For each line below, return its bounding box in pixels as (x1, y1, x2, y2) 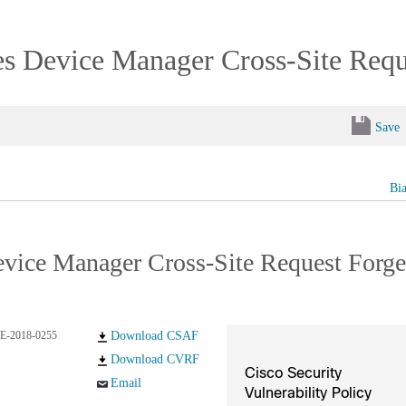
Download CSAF (110, 329, 198, 343)
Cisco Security (244, 365, 342, 381)
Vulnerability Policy (244, 385, 372, 401)
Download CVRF (110, 353, 199, 366)
